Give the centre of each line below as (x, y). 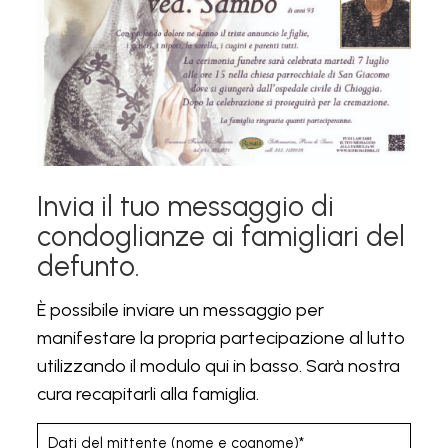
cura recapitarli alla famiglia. (147, 394)
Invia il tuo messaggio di (185, 206)
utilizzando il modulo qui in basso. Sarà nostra (218, 366)
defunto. (88, 266)
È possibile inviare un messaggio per (180, 310)
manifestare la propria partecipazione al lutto (220, 338)
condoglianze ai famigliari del (220, 236)
